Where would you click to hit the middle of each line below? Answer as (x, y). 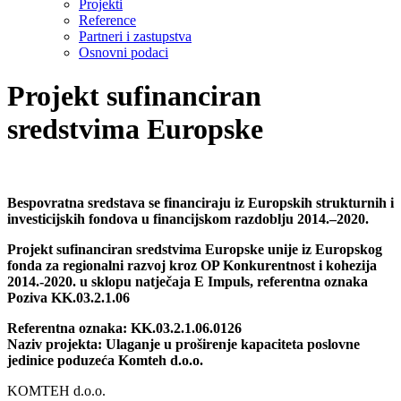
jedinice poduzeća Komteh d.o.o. (105, 361)
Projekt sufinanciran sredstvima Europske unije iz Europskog (195, 250)
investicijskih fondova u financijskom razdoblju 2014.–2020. (188, 219)
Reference (107, 20)
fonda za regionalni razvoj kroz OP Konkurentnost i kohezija (192, 266)
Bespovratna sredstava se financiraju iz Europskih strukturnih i (200, 203)
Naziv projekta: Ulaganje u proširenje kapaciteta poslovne (183, 345)
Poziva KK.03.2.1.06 (68, 298)
